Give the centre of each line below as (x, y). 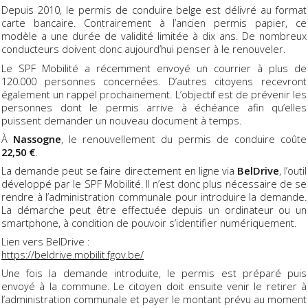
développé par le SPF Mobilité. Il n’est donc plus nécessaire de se (154, 183)
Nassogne (37, 139)
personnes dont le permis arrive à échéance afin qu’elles (154, 107)
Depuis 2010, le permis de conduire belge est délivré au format (154, 10)
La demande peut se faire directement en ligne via (119, 170)
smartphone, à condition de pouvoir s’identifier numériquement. (149, 222)
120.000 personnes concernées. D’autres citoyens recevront (154, 81)
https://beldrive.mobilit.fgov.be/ (73, 254)
